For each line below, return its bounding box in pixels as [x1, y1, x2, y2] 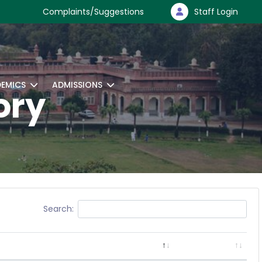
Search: [43, 203, 74, 215]
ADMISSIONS [52, 79, 102, 91]
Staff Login [194, 6, 238, 18]
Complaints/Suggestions [43, 6, 144, 18]
